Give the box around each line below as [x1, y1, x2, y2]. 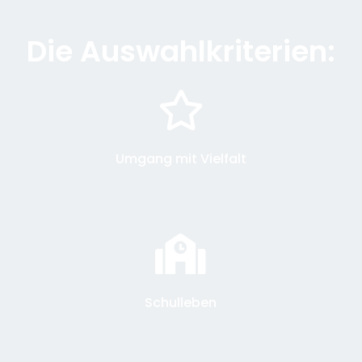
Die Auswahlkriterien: [27, 30, 335, 72]
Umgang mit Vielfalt [115, 149, 246, 168]
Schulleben [145, 293, 217, 312]
